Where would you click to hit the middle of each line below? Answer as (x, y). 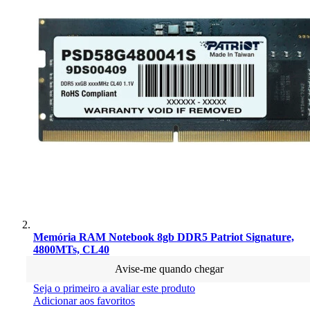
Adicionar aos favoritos (84, 300)
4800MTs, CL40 (71, 249)
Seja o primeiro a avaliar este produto (114, 288)
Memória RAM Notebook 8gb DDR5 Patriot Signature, (164, 237)
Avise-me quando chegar (169, 268)
